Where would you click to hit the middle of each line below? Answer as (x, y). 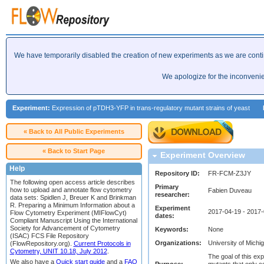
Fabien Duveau (230, 190)
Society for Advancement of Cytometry (65, 228)
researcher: (173, 194)
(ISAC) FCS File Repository (49, 235)
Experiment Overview (202, 155)
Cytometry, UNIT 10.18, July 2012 (58, 251)
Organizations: (179, 242)
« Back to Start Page (74, 151)
